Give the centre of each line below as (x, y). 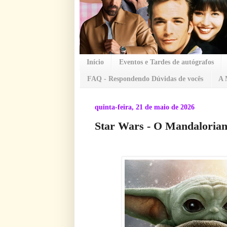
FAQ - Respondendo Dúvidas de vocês (145, 79)
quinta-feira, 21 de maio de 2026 (145, 107)
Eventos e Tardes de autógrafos (166, 62)
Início (95, 62)
